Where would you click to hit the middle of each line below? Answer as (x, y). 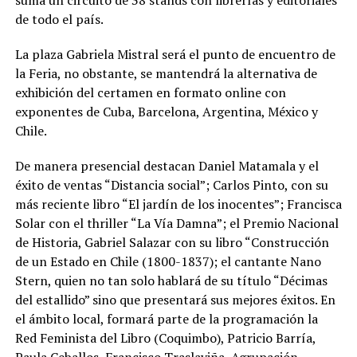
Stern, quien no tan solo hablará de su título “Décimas (171, 280)
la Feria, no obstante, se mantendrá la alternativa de (166, 73)
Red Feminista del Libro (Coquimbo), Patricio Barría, (165, 337)
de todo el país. (59, 19)
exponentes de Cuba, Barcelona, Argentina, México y (166, 111)
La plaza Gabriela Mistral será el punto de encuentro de (175, 54)
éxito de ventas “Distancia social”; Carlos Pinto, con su (171, 184)
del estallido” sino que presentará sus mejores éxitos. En (175, 299)
